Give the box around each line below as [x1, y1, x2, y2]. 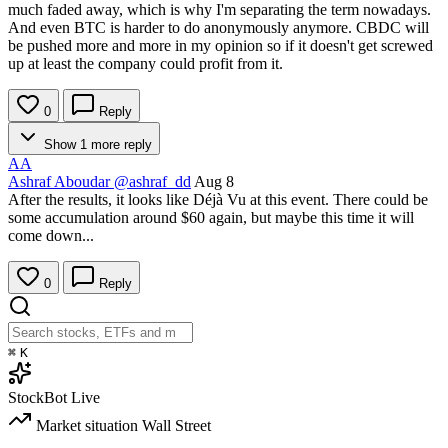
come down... [8, 227, 94, 245]
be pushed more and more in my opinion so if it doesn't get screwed [8, 37, 433, 55]
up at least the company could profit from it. [8, 55, 283, 73]
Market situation [36, 417, 138, 435]
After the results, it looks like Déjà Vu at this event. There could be [8, 191, 428, 209]
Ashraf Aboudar [8, 173, 110, 191]
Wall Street [142, 417, 211, 435]
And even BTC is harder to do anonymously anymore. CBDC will [8, 19, 429, 37]
